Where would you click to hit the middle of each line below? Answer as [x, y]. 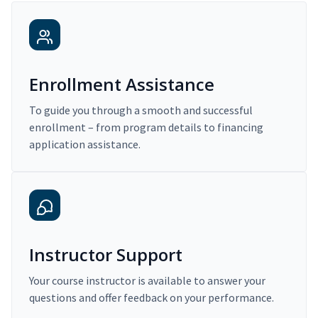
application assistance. [85, 144]
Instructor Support [106, 255]
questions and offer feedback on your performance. [152, 298]
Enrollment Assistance [122, 84]
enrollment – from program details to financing [146, 127]
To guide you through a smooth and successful [141, 110]
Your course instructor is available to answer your [147, 281]
